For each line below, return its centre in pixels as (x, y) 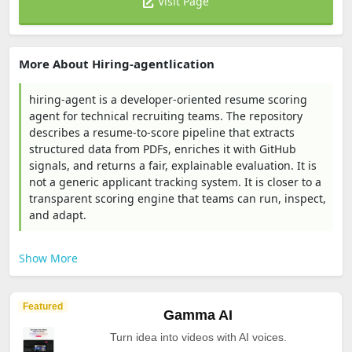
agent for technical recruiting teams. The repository (166, 116)
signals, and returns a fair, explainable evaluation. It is (173, 165)
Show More (48, 258)
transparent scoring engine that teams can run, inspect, (178, 198)
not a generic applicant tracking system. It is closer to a (175, 182)
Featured (43, 306)
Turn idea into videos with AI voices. (198, 337)
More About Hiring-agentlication (117, 64)
